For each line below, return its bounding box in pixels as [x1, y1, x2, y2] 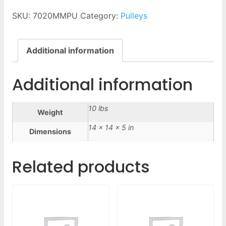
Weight [37, 107, 63, 117]
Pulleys [121, 10, 147, 21]
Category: [80, 10, 121, 21]
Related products [12, 155, 150, 178]
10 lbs [88, 103, 108, 112]
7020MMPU [33, 10, 78, 21]
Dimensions [29, 127, 71, 136]
